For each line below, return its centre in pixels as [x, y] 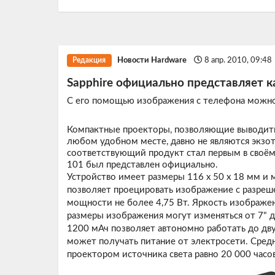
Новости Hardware [152, 60]
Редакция [89, 60]
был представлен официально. [150, 165]
